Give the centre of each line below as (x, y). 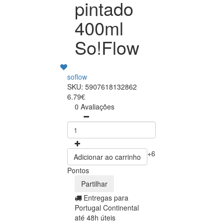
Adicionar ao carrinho (107, 157)
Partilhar (94, 183)
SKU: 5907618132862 (102, 86)
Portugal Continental (107, 207)
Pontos (78, 170)
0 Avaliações (95, 106)
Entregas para (106, 197)
